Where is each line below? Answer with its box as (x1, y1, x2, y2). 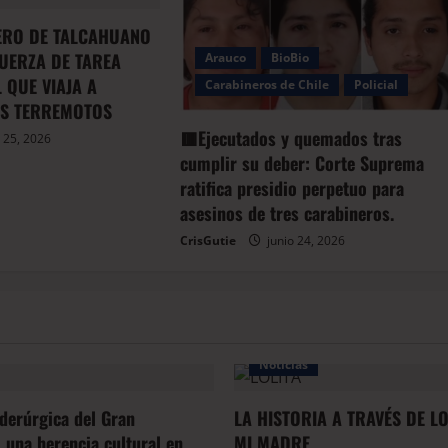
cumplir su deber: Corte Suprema (180, 150, 425, 177)
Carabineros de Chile (205, 76, 330, 94)
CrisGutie (180, 232, 237, 250)
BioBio (271, 49, 310, 67)
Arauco (205, 49, 247, 67)
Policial (354, 76, 399, 94)
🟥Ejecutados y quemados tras (180, 125, 403, 152)
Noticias (259, 356, 308, 374)
